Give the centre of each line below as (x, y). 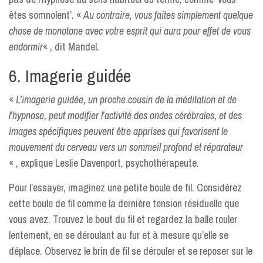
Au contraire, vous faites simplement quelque (168, 15)
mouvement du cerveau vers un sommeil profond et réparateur (126, 147)
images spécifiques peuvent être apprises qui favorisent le (118, 131)
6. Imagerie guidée (70, 76)
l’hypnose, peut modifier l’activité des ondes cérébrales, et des (125, 115)
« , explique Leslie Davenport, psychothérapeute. (104, 163)
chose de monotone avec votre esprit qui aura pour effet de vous (130, 31)
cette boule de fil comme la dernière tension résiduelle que (124, 203)
